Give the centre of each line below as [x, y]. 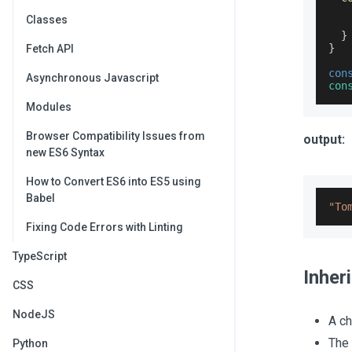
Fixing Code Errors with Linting [104, 227]
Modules [49, 107]
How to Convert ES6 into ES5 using [114, 181]
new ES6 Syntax [65, 152]
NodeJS [34, 314]
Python [30, 343]
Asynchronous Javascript [92, 78]
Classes [47, 20]
